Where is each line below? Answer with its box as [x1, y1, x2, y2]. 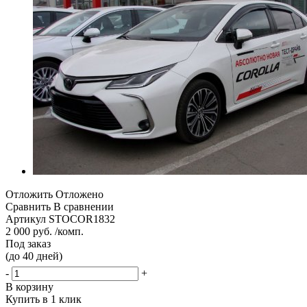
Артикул [5, 212, 46, 225]
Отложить [5, 188, 53, 200]
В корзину [5, 280, 53, 293]
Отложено [56, 188, 103, 200]
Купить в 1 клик [5, 293, 82, 305]
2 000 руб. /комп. [5, 225, 84, 237]
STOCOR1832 [49, 212, 115, 225]
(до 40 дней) [5, 249, 62, 262]
